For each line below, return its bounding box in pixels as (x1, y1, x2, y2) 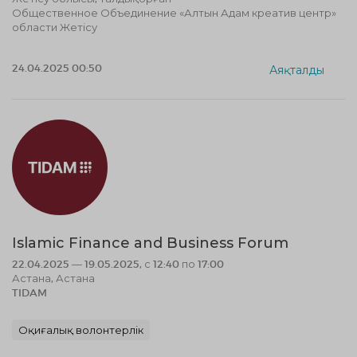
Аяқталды (269, 62, 324, 76)
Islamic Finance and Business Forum (12, 234, 288, 252)
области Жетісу (12, 21, 97, 33)
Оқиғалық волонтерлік (18, 324, 143, 336)
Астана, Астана (12, 272, 95, 284)
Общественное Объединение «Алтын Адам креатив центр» (12, 6, 336, 19)
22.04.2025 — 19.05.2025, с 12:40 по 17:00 (12, 257, 224, 270)
